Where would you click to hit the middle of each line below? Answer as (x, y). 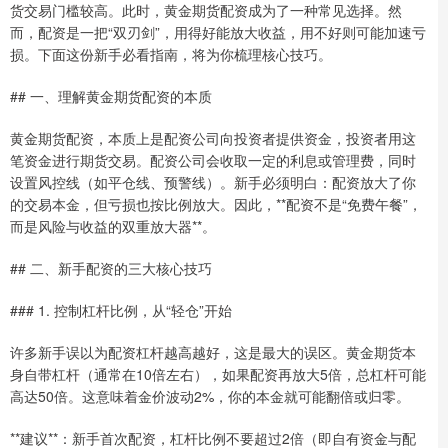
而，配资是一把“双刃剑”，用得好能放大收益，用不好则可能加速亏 (218, 31)
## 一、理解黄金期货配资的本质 (111, 95)
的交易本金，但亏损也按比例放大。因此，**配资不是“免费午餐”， (216, 203)
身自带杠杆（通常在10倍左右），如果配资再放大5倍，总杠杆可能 (218, 373)
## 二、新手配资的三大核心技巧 (111, 267)
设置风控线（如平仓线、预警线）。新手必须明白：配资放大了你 (213, 181)
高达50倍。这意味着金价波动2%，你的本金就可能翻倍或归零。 (210, 395)
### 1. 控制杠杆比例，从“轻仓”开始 (121, 309)
